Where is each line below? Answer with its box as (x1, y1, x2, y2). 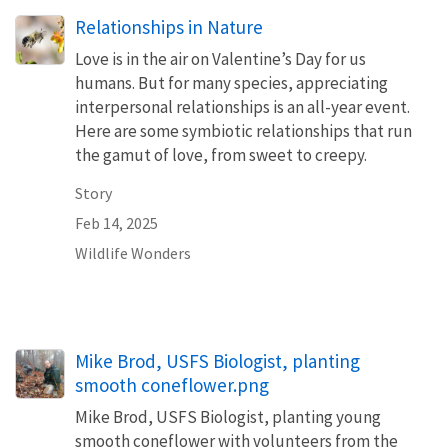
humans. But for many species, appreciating (75, 71, 388, 94)
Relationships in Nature (75, 14, 263, 39)
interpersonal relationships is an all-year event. (75, 95, 410, 118)
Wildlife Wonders (75, 242, 191, 263)
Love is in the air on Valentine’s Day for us (75, 47, 366, 70)
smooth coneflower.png (75, 372, 269, 397)
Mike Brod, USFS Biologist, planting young (75, 405, 381, 428)
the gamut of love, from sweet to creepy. (75, 143, 367, 166)
